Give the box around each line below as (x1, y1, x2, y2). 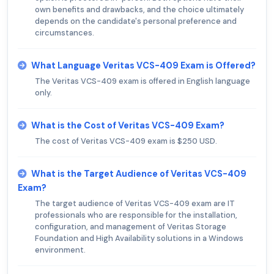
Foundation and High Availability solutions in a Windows (35, 232, 243, 243)
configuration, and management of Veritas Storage (35, 221, 226, 232)
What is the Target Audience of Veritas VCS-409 (31, 168, 246, 179)
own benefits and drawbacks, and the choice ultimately (35, 4, 244, 15)
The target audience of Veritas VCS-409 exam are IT (35, 198, 235, 209)
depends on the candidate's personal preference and (35, 15, 237, 26)
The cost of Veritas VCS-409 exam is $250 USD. (35, 135, 217, 146)
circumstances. (35, 27, 94, 38)
